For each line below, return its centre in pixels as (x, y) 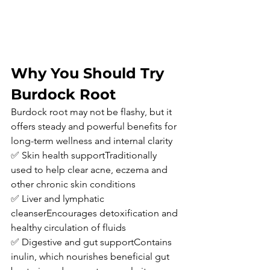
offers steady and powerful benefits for (95, 126)
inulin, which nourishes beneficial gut (91, 256)
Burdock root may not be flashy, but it (93, 111)
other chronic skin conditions (73, 184)
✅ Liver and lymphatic (59, 198)
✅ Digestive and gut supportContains (93, 242)
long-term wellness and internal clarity (92, 140)
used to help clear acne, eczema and (90, 169)
